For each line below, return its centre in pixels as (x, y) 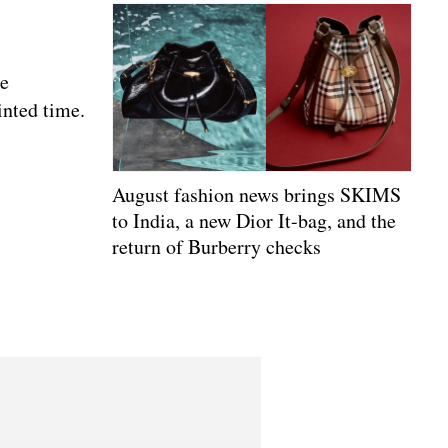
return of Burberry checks (216, 247)
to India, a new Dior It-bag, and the (254, 221)
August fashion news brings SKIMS (256, 195)
